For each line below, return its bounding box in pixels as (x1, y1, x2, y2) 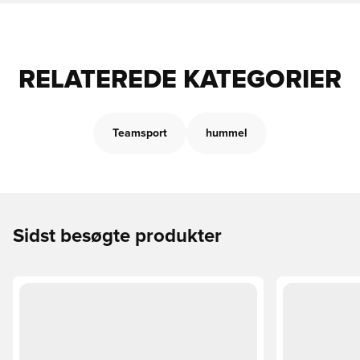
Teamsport (112, 128, 167, 139)
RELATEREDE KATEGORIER (18, 67, 342, 93)
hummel (206, 128, 247, 139)
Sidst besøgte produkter (13, 227, 222, 246)
